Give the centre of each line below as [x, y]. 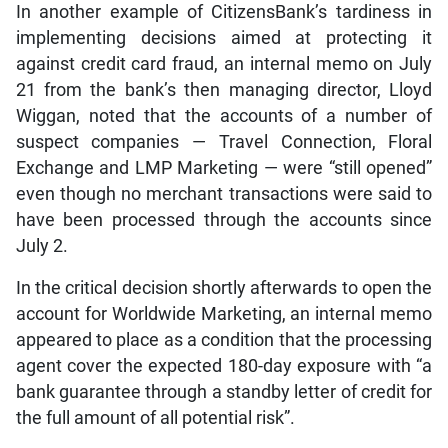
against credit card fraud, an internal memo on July [224, 63]
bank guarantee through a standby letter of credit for [224, 391]
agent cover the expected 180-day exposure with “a [224, 365]
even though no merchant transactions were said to [224, 193]
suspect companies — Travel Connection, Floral [224, 141]
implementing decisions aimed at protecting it [224, 37]
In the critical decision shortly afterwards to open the [224, 287]
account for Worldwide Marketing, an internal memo [224, 313]
